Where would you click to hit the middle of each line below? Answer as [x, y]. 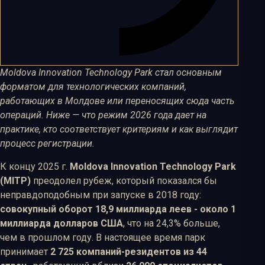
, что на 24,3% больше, [172, 223]
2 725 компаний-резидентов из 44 [129, 251]
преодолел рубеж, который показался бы [124, 180]
